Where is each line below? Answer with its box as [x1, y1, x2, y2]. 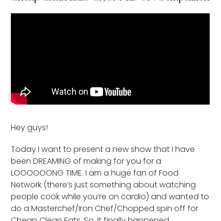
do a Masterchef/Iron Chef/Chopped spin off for [11, 202, 199, 214]
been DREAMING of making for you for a [11, 155, 162, 167]
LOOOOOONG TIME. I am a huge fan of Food [11, 167, 179, 179]
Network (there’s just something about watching [11, 179, 196, 190]
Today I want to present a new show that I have [11, 143, 195, 155]
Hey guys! [11, 121, 48, 133]
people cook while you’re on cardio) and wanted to [11, 190, 210, 202]
